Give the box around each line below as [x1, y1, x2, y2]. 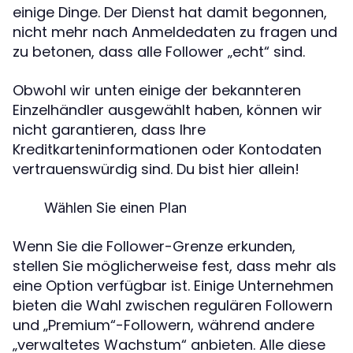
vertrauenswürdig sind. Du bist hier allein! [13, 159, 299, 180]
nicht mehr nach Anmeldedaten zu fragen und [13, 22, 337, 43]
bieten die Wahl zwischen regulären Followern [13, 295, 333, 316]
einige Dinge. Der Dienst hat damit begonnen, [13, 2, 327, 23]
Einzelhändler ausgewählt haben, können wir [13, 100, 322, 121]
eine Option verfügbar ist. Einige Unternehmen [13, 276, 333, 296]
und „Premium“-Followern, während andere [13, 315, 314, 336]
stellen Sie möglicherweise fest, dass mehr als [13, 256, 336, 277]
